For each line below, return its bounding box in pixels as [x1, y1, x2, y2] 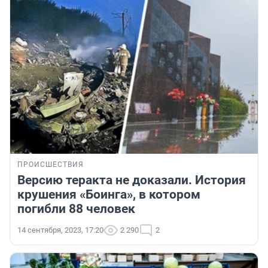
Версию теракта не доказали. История [17, 173, 246, 188]
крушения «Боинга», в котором [17, 187, 200, 202]
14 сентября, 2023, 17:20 [17, 226, 103, 235]
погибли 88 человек [17, 202, 135, 217]
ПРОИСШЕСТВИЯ [17, 160, 84, 169]
